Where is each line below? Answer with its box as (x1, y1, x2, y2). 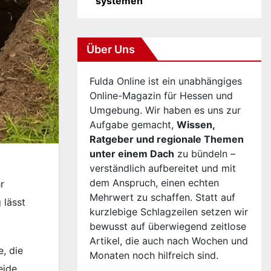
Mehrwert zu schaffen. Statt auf (90, 191, 235, 203)
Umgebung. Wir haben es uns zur (90, 104, 241, 116)
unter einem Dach (90, 148, 174, 160)
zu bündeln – (174, 148, 235, 160)
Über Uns (87, 43, 135, 56)
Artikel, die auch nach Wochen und (90, 235, 248, 247)
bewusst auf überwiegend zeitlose (90, 220, 246, 232)
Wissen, (177, 119, 215, 131)
